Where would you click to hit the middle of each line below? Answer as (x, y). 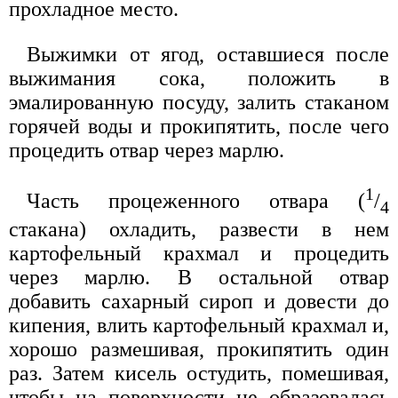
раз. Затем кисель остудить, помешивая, (199, 373)
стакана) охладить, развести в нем (199, 229)
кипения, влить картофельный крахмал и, (199, 325)
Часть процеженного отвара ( (196, 200)
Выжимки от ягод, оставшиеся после (208, 54)
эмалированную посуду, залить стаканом (199, 102)
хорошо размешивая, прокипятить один (199, 349)
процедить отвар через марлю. (147, 150)
